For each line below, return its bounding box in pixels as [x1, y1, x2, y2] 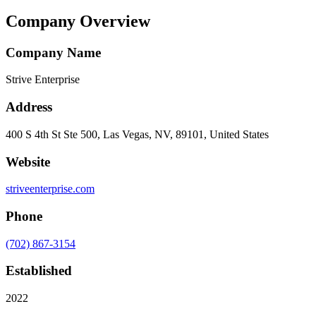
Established [6, 263, 72, 279]
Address [6, 99, 52, 115]
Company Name [6, 44, 101, 60]
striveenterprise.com [6, 183, 95, 195]
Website [6, 154, 50, 169]
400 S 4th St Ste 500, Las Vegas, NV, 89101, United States [6, 128, 269, 140]
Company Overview [6, 11, 150, 30]
